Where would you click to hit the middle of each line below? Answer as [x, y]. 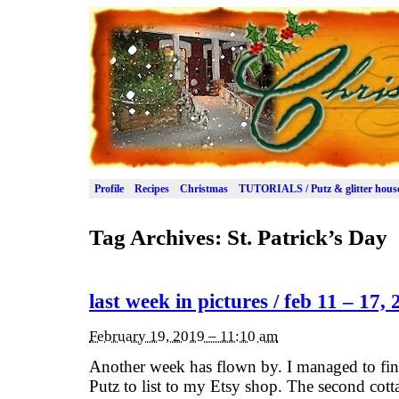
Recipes [152, 188]
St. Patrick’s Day [307, 237]
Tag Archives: [158, 237]
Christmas [204, 188]
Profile [109, 188]
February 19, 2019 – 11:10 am [183, 336]
